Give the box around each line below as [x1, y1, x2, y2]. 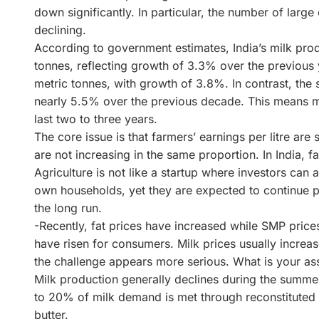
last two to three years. [34, 111, 157, 126]
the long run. [34, 200, 102, 215]
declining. [34, 22, 86, 37]
